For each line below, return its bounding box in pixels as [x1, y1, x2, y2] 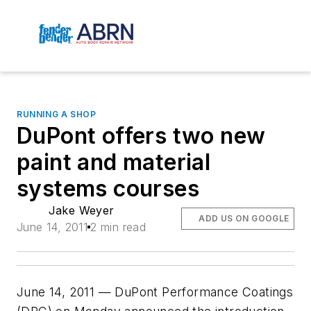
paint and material [17, 149, 211, 176]
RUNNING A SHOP [17, 109, 96, 120]
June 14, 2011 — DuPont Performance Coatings [17, 285, 294, 300]
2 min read [90, 220, 146, 235]
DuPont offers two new [17, 122, 266, 150]
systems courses [17, 175, 199, 203]
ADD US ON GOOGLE [199, 213, 289, 224]
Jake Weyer [48, 203, 115, 218]
